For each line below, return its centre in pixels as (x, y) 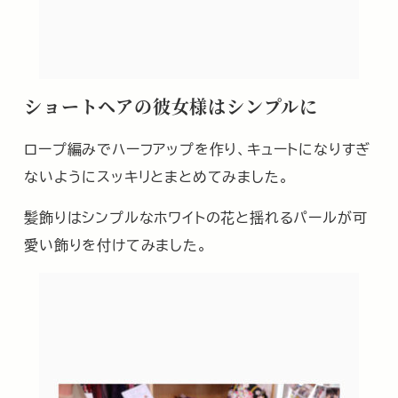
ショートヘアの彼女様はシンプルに (171, 107)
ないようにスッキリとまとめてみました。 (157, 175)
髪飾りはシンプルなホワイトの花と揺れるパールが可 (196, 217)
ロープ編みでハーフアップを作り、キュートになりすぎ (198, 148)
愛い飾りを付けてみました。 (116, 245)
